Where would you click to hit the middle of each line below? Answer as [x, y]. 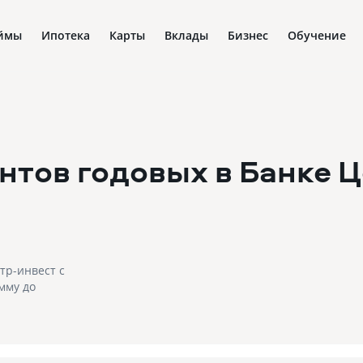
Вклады [186, 35]
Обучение [317, 35]
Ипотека [66, 35]
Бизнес [248, 35]
